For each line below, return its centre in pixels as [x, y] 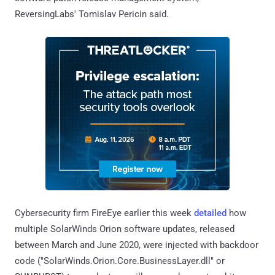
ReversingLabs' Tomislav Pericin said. [92, 14]
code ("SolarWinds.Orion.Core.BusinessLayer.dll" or [120, 261]
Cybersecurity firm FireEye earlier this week [104, 213]
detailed [210, 213]
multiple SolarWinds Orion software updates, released [125, 229]
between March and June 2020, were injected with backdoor [137, 245]
